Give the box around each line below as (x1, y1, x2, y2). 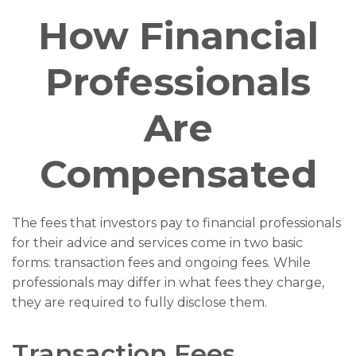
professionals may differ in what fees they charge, (12, 275, 324, 290)
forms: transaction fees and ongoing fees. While (12, 255, 311, 270)
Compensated (39, 151, 317, 197)
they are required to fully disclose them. (12, 295, 267, 310)
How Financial (37, 13, 319, 59)
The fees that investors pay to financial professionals (12, 215, 341, 230)
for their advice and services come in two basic (12, 235, 303, 250)
